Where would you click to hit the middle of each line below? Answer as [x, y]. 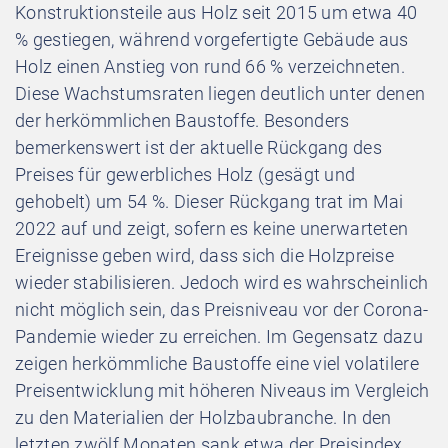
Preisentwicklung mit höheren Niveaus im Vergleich [222, 390]
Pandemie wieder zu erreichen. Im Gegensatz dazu [219, 336]
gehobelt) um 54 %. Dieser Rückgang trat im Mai [209, 201]
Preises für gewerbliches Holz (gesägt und [185, 174]
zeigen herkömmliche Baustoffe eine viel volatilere [217, 363]
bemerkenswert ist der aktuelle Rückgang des [198, 147]
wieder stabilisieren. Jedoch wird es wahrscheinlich [222, 282]
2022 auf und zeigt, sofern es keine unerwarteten [212, 228]
